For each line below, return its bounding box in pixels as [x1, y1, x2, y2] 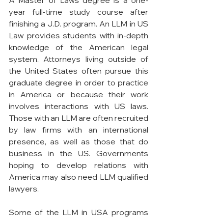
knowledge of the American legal [9, 42, 148, 52]
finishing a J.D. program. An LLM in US [9, 18, 148, 28]
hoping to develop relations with [9, 160, 148, 170]
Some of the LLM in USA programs [9, 207, 148, 217]
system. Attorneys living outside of [9, 54, 148, 64]
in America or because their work [9, 89, 148, 99]
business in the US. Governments [9, 148, 148, 158]
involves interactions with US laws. [9, 101, 148, 111]
